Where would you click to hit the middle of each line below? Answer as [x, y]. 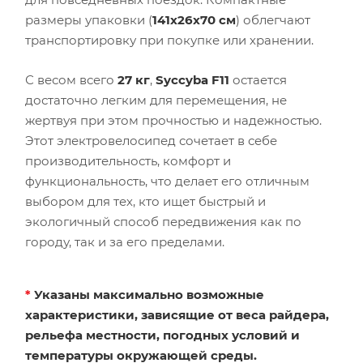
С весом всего [71, 80]
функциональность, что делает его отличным [167, 181]
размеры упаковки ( [89, 20]
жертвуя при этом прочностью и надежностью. [173, 121]
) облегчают [273, 20]
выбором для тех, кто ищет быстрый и [145, 202]
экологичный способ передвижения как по [163, 222]
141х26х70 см [194, 20]
